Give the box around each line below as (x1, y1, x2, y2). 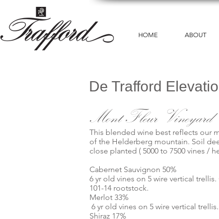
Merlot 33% (89, 193, 129, 202)
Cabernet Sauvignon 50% (89, 165, 176, 174)
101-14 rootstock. (89, 183, 149, 193)
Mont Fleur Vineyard (89, 106, 212, 128)
